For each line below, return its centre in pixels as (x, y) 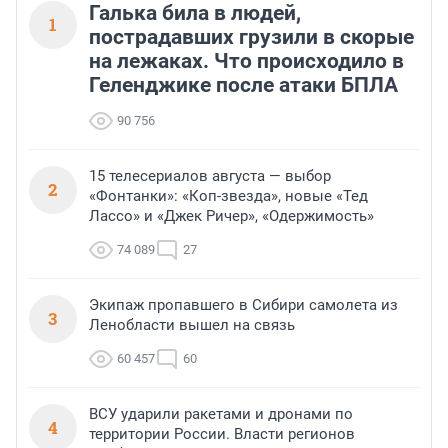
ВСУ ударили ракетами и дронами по (221, 414)
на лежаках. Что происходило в (246, 61)
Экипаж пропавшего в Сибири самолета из (243, 305)
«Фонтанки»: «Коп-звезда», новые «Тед (228, 196)
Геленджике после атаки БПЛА (243, 85)
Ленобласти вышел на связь (192, 325)
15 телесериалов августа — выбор (210, 176)
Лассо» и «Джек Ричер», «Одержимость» (231, 216)
